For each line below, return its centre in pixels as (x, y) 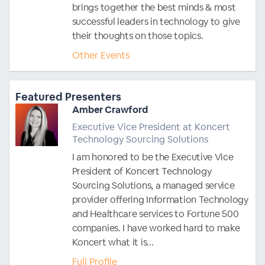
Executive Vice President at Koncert (151, 127)
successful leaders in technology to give (156, 21)
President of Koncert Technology (142, 171)
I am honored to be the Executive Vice (153, 157)
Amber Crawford (110, 109)
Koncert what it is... (113, 242)
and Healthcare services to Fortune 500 (155, 214)
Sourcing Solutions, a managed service (153, 185)
